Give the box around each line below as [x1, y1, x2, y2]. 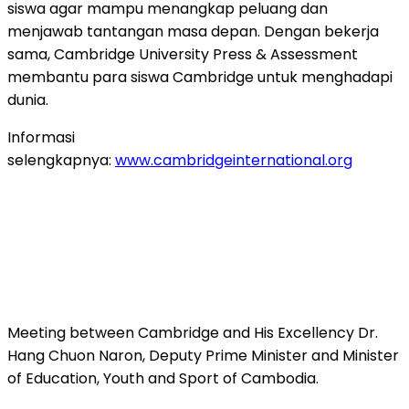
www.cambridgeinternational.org [115, 149, 352, 171]
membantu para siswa [7, 66, 173, 88]
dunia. [7, 89, 48, 110]
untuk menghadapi [254, 66, 393, 88]
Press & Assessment [209, 43, 358, 65]
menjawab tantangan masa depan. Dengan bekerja [7, 20, 379, 42]
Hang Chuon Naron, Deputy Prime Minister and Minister [7, 344, 399, 366]
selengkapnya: [7, 149, 115, 171]
